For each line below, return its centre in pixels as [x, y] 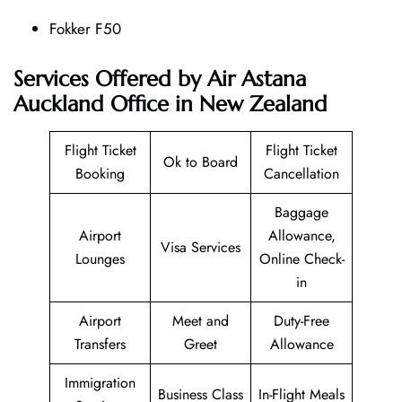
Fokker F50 [85, 28]
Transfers [100, 344]
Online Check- [301, 258]
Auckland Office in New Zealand [170, 104]
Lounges [100, 258]
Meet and [201, 320]
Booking [100, 173]
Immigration [100, 382]
